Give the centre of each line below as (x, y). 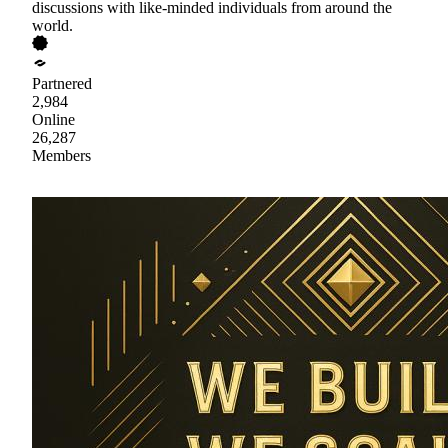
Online (53, 119)
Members (61, 155)
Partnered (62, 83)
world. (52, 25)
